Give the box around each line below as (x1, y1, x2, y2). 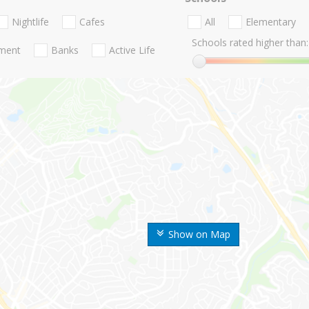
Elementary (245, 15, 296, 29)
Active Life (109, 43, 155, 57)
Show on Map (168, 228, 230, 241)
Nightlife (12, 15, 49, 29)
